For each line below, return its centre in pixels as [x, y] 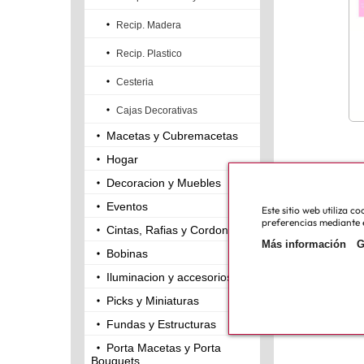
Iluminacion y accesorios [169, 277]
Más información [304, 244]
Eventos [127, 207]
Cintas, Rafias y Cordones [173, 230]
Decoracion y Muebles [164, 183]
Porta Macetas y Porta [164, 348]
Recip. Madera [149, 26]
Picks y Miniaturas [153, 301]
